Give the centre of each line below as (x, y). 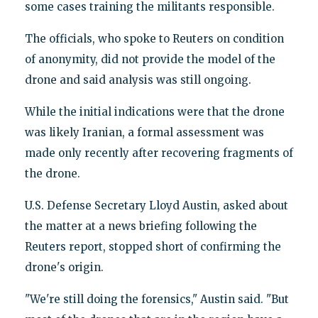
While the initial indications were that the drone (154, 111)
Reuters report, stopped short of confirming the (153, 246)
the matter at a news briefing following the (141, 226)
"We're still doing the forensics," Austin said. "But (157, 299)
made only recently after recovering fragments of (159, 153)
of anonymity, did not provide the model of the (150, 59)
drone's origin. (64, 267)
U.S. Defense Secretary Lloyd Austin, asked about (156, 205)
